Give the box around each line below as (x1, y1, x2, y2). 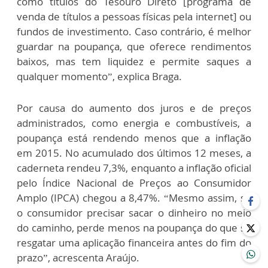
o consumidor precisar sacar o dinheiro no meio (17, 205, 251, 220)
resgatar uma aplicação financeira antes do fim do (17, 235, 251, 249)
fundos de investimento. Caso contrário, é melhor (17, 24, 251, 38)
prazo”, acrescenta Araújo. (17, 250, 139, 264)
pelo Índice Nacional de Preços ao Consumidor (17, 175, 251, 190)
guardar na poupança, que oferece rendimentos (17, 39, 251, 53)
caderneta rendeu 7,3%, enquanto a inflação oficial (17, 160, 251, 175)
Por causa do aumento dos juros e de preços (17, 100, 251, 115)
